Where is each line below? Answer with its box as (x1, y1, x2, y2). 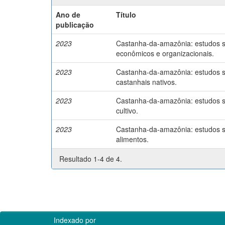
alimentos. (116, 134, 149, 144)
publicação (56, 19, 94, 30)
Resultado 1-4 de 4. (59, 153, 122, 164)
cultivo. (116, 105, 139, 116)
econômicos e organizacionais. (116, 48, 214, 58)
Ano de (56, 9, 81, 20)
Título (116, 9, 137, 20)
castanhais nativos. (116, 76, 177, 87)
